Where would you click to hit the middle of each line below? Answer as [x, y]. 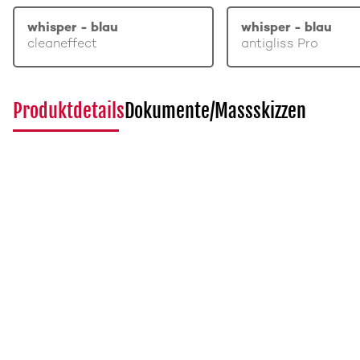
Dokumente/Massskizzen [215, 111]
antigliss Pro [279, 45]
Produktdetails [69, 111]
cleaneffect [62, 45]
